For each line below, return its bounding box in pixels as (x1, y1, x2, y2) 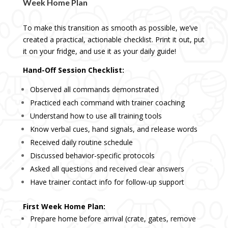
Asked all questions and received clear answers (30, 164, 184, 174)
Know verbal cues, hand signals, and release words (30, 124, 197, 134)
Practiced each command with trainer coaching (30, 98, 185, 108)
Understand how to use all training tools (30, 111, 162, 121)
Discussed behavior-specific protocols (30, 151, 155, 161)
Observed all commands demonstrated (30, 84, 159, 95)
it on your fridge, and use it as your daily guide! (22, 46, 176, 56)
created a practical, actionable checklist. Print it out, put (22, 35, 205, 45)
